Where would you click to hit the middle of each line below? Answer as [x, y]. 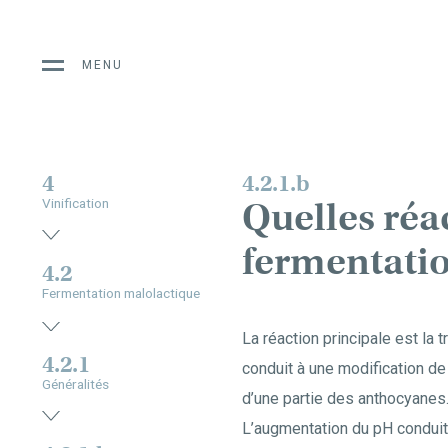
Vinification [75, 203]
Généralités [75, 383]
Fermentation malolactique [121, 293]
